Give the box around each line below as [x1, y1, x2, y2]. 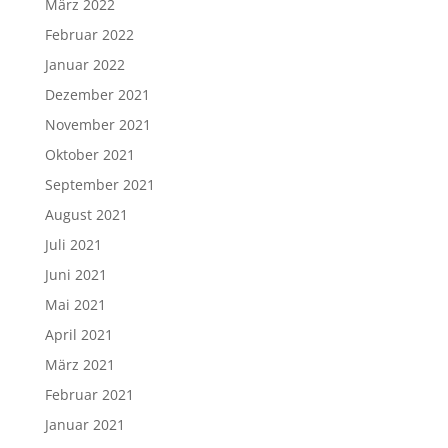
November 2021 [44, 115, 151, 134]
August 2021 [44, 205, 128, 224]
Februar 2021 [44, 385, 134, 404]
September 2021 [44, 175, 155, 194]
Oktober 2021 [44, 145, 135, 164]
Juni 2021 [44, 265, 107, 284]
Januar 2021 [44, 415, 125, 434]
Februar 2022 [44, 25, 134, 44]
